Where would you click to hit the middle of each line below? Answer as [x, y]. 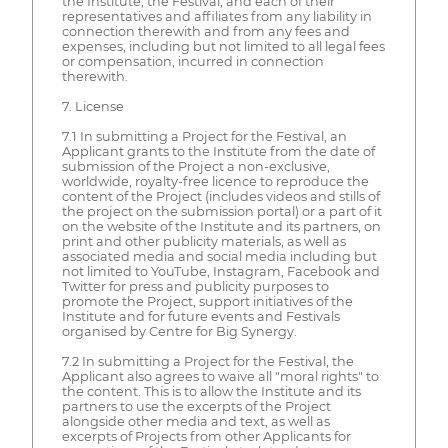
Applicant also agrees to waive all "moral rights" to [220, 376]
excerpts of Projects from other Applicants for [206, 436]
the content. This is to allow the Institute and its [211, 391]
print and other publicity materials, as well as [203, 241]
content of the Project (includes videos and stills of [220, 196]
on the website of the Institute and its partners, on [221, 226]
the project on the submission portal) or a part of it [221, 211]
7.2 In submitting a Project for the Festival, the [207, 361]
